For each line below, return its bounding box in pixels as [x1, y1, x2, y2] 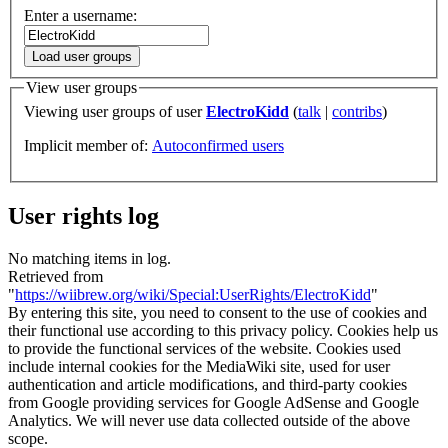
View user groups [26, 79, 137, 97]
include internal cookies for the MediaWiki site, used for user [8, 357, 390, 375]
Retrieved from [8, 267, 103, 285]
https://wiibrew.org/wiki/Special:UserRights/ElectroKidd [15, 285, 371, 303]
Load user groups [32, 49, 132, 65]
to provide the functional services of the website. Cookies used [8, 339, 401, 357]
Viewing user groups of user [24, 103, 206, 121]
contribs [332, 103, 382, 121]
